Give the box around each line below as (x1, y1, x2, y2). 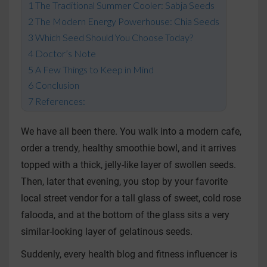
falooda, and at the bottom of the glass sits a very (21, 209, 229, 221)
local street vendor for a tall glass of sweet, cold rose (21, 193, 241, 204)
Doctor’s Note (35, 47, 97, 59)
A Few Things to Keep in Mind (35, 63, 154, 75)
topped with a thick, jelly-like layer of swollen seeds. (21, 159, 236, 170)
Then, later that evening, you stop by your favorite (21, 176, 228, 187)
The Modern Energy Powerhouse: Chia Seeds (35, 15, 220, 27)
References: (35, 95, 86, 107)
